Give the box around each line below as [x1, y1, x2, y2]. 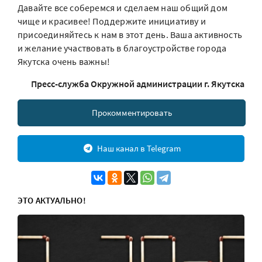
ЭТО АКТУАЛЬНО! [18, 195, 86, 206]
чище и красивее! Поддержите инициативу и [18, 15, 206, 27]
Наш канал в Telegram [96, 143, 181, 154]
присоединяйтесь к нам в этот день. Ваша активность [18, 29, 243, 40]
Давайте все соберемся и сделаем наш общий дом [18, 2, 228, 13]
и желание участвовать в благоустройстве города [18, 42, 227, 54]
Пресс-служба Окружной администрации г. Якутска [31, 78, 244, 89]
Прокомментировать [91, 107, 172, 118]
